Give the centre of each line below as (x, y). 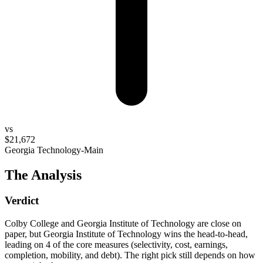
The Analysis (43, 175)
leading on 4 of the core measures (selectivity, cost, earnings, (116, 245)
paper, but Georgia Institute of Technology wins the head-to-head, (126, 234)
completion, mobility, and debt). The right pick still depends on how (130, 255)
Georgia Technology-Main (54, 150)
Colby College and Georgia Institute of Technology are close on (123, 224)
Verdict (22, 201)
